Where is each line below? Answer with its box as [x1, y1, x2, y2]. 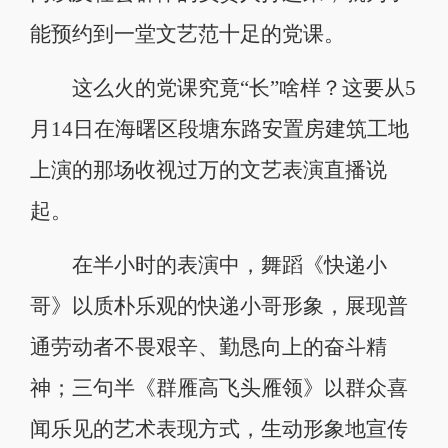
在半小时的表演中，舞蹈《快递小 [29, 253, 387, 276]
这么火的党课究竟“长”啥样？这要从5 [29, 76, 416, 99]
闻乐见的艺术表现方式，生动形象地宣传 [29, 417, 408, 440]
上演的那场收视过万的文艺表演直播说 [29, 158, 387, 181]
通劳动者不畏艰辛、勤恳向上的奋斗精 [29, 335, 387, 358]
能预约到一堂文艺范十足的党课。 [29, 22, 345, 45]
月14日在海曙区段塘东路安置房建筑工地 [29, 117, 409, 140]
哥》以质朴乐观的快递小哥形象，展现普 [29, 294, 408, 317]
